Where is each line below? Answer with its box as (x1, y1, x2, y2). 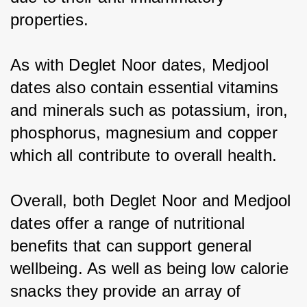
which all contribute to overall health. (10, 145, 278, 164)
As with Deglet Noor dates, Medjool (10, 55, 274, 74)
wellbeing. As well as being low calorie (10, 258, 294, 278)
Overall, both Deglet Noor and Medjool (10, 191, 296, 210)
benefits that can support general (10, 236, 257, 255)
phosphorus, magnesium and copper (10, 123, 282, 142)
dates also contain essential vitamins (10, 77, 284, 97)
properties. (10, 10, 88, 29)
